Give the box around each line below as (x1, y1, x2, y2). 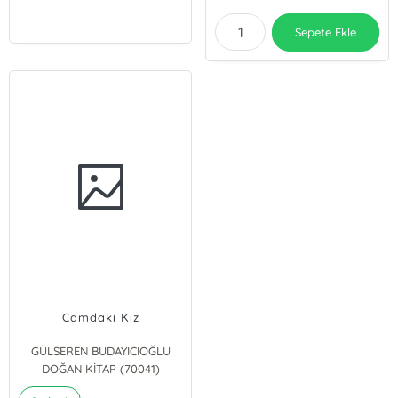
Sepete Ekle (294, 25, 357, 39)
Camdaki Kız (61, 310, 139, 324)
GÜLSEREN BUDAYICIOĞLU (30, 344, 171, 358)
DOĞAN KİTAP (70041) (41, 362, 160, 376)
